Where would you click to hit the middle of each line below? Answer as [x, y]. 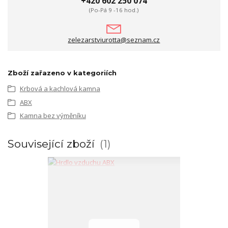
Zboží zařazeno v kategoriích [62, 73]
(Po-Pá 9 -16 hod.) [114, 10]
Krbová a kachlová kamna [60, 89]
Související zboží [53, 144]
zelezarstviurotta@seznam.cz [114, 40]
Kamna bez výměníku [53, 116]
